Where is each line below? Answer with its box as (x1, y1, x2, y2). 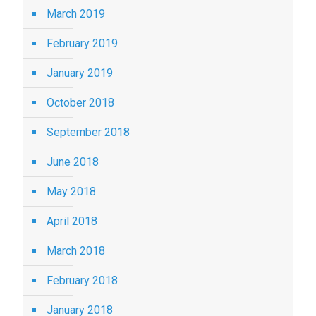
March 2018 (47, 244, 105, 257)
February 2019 (47, 37, 118, 50)
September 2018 (47, 126, 130, 139)
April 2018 (47, 214, 97, 228)
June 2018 (47, 155, 99, 169)
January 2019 (47, 66, 113, 80)
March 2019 (47, 7, 105, 20)
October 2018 (47, 96, 114, 109)
